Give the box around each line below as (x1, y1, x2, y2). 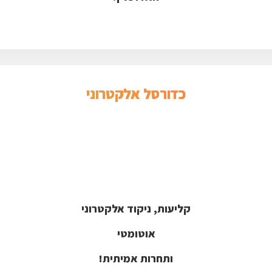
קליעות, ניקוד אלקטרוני (81, 201, 191, 216)
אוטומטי (117, 226, 155, 240)
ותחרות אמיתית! (99, 251, 173, 265)
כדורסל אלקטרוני (86, 83, 186, 103)
